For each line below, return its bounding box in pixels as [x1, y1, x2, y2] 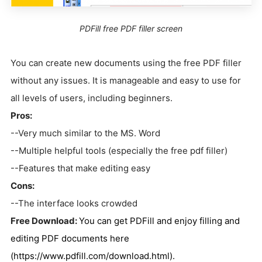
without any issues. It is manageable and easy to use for [11, 74, 241, 86]
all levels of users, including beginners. [11, 92, 173, 104]
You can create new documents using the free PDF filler [11, 57, 242, 68]
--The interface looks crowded [11, 197, 137, 209]
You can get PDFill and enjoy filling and [79, 215, 240, 226]
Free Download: [11, 215, 79, 226]
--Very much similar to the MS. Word [11, 127, 160, 139]
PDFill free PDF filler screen [80, 23, 182, 33]
